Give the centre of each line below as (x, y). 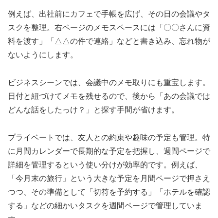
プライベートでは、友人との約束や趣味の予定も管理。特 (109, 137)
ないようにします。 (43, 54)
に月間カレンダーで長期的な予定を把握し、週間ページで (109, 151)
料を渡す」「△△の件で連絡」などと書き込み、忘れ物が (109, 41)
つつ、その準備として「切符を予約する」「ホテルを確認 (109, 192)
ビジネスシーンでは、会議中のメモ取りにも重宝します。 (109, 82)
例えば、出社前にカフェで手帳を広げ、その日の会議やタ (109, 14)
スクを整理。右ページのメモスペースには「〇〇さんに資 (109, 27)
